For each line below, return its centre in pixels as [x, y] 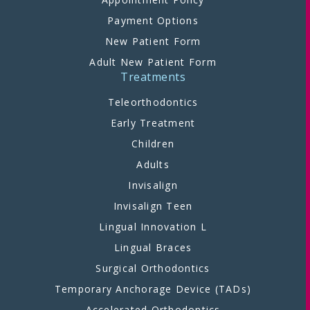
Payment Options [153, 21]
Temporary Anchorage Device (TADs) [153, 289]
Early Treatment [153, 123]
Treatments [153, 77]
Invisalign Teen [153, 206]
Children [153, 144]
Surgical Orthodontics [153, 268]
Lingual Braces [153, 248]
